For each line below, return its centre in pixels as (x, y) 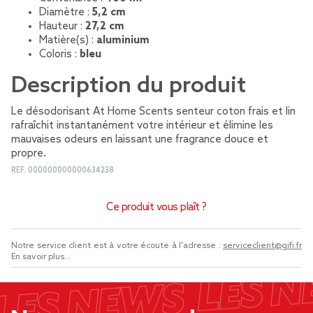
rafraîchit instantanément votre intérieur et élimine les (142, 126)
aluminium (123, 41)
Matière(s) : (68, 41)
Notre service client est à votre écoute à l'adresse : (117, 246)
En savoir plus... (41, 257)
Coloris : (59, 54)
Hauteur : (62, 27)
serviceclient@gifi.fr (262, 246)
